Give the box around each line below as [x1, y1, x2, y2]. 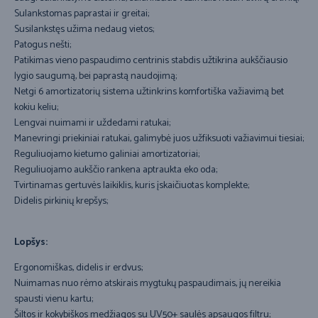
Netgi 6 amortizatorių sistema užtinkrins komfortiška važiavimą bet [14, 84, 284, 101]
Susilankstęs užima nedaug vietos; [14, 21, 154, 38]
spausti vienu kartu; [14, 291, 93, 308]
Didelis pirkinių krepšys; [14, 193, 108, 210]
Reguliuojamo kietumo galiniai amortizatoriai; [14, 146, 199, 163]
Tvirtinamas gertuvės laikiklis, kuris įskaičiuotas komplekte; [14, 177, 249, 194]
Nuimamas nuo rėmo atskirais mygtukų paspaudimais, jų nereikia [14, 275, 281, 292]
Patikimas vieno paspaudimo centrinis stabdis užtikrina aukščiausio [14, 53, 287, 70]
